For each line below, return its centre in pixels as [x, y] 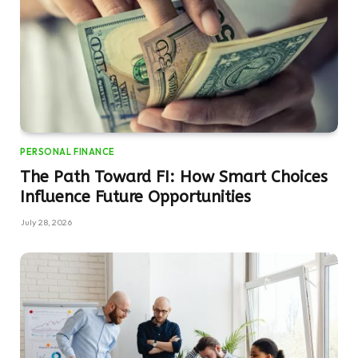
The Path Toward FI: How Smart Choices [174, 177]
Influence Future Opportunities [135, 197]
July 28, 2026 [46, 222]
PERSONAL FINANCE [68, 151]
